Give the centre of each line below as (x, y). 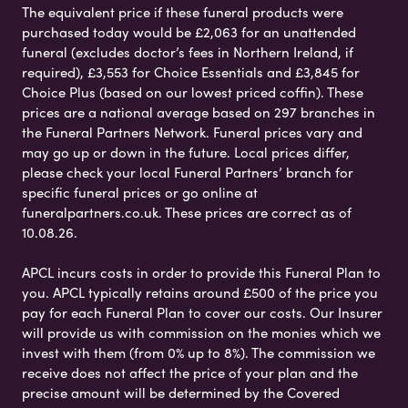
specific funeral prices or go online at (140, 192)
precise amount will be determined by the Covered (181, 392)
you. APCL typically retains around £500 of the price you (200, 292)
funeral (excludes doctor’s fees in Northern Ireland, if (188, 51)
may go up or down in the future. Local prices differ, (186, 152)
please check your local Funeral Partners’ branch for (188, 172)
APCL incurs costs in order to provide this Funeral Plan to (201, 272)
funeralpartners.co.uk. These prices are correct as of (187, 212)
